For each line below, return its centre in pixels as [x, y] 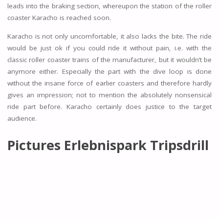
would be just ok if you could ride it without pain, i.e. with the [109, 48]
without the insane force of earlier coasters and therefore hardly [109, 83]
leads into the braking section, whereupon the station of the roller [109, 6]
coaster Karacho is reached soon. [59, 18]
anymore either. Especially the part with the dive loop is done [109, 71]
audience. [22, 118]
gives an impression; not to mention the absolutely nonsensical [109, 95]
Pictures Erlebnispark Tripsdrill [108, 145]
